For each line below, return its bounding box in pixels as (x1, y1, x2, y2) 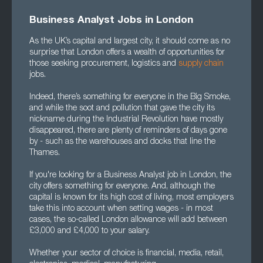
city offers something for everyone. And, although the (29, 183, 215, 191)
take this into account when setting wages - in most (29, 205, 213, 213)
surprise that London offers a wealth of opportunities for (29, 49, 225, 57)
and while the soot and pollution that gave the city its (29, 104, 215, 113)
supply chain (178, 60, 224, 68)
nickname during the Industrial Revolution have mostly (29, 116, 223, 124)
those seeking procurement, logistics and (29, 60, 178, 68)
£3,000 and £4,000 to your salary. (29, 227, 150, 235)
